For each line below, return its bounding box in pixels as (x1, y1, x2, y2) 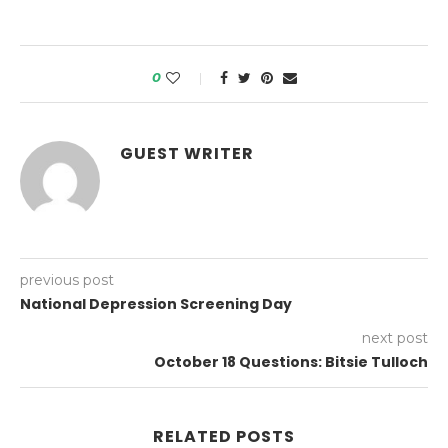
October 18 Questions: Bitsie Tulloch (154, 352, 428, 373)
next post (362, 329, 428, 348)
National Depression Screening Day (20, 294, 292, 315)
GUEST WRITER (120, 142, 254, 166)
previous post (20, 271, 114, 290)
